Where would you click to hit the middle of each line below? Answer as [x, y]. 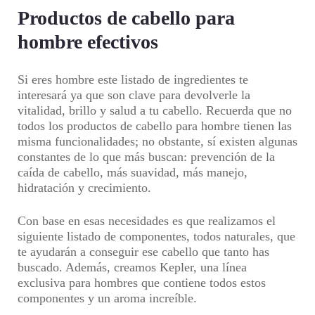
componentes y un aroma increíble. [107, 298]
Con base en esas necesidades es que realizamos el [147, 221]
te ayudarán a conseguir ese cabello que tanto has [143, 252]
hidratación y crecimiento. [86, 188]
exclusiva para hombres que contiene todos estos [142, 283]
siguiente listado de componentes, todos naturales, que [156, 236]
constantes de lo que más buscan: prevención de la [146, 157]
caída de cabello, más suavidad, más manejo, [133, 172]
